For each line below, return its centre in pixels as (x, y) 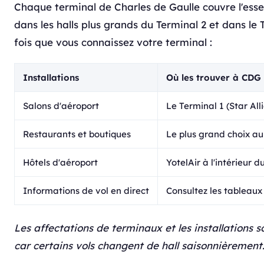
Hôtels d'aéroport (60, 162)
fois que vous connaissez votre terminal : (113, 42)
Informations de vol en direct (86, 191)
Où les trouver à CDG (214, 77)
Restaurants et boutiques (77, 134)
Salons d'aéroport (61, 106)
